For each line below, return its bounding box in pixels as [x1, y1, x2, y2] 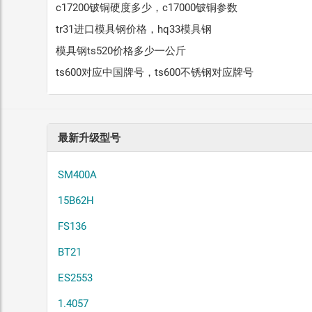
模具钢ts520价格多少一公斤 [56, 45, 187, 58]
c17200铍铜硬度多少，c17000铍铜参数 [56, 1, 238, 15]
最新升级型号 [58, 132, 121, 145]
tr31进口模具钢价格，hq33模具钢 [56, 23, 212, 36]
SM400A [58, 169, 97, 182]
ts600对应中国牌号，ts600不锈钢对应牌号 [56, 66, 254, 79]
